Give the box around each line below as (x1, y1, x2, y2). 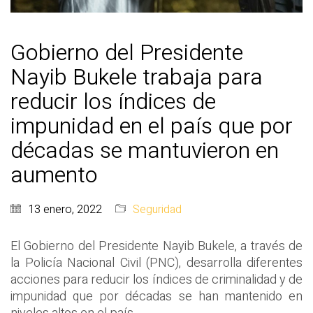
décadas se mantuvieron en (10, 134, 279, 168)
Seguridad (133, 201, 182, 219)
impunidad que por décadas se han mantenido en (10, 287, 303, 307)
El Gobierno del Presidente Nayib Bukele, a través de (10, 237, 303, 256)
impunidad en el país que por (10, 110, 293, 143)
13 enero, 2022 (28, 201, 102, 219)
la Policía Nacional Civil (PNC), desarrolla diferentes (10, 254, 303, 273)
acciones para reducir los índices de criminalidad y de (10, 270, 303, 290)
